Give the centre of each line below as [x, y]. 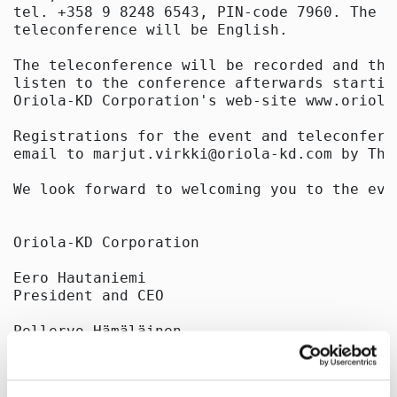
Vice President [75, 349]
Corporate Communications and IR [151, 366]
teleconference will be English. [151, 30]
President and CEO [89, 296]
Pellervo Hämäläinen [97, 331]
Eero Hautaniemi [80, 278]
